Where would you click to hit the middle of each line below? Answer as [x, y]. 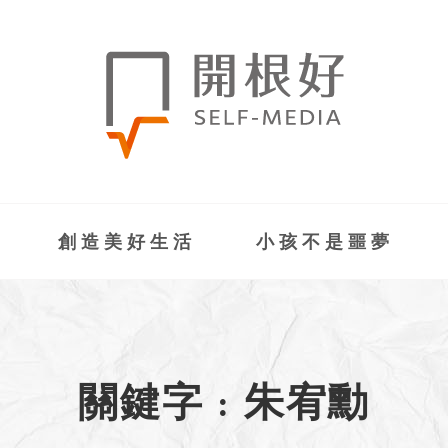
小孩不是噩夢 [324, 243]
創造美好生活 [126, 243]
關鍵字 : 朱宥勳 [224, 406]
